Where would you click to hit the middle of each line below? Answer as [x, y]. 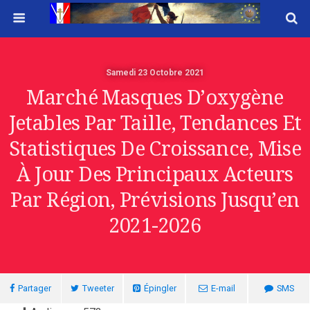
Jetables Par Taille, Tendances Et [155, 123]
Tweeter [98, 288]
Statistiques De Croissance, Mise [155, 149]
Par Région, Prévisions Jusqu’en [155, 200]
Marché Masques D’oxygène [155, 98]
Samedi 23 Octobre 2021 [155, 73]
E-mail [223, 288]
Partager [35, 288]
